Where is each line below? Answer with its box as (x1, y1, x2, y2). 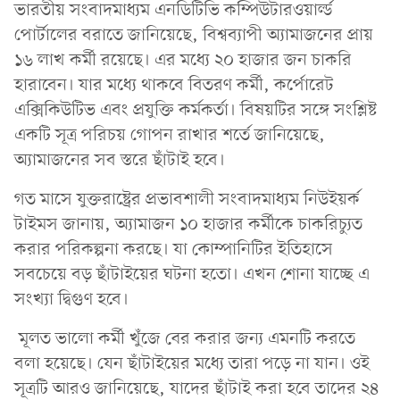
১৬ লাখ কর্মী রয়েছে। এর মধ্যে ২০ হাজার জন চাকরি (14, 48, 352, 72)
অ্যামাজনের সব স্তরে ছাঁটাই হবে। (14, 148, 225, 172)
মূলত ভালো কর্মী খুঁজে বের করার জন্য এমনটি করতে (14, 327, 355, 351)
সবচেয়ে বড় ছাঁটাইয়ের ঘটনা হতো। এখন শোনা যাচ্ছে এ (14, 262, 370, 287)
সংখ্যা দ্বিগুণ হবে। (14, 287, 129, 312)
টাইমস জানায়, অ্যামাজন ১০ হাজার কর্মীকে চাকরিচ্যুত (14, 212, 362, 237)
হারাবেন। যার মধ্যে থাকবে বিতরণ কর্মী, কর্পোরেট (14, 73, 334, 97)
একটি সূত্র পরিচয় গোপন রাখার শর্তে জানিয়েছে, (14, 123, 325, 147)
